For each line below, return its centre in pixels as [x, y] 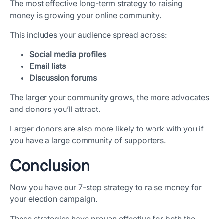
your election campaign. [54, 199]
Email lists [47, 66]
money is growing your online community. [86, 15]
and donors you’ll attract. [55, 109]
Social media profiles [68, 55]
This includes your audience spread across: [88, 35]
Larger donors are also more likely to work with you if [107, 129]
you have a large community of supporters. [88, 141]
